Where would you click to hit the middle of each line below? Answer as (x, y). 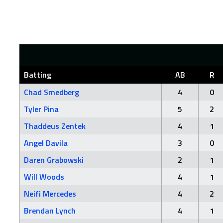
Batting (38, 75)
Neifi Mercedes (50, 194)
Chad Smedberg (52, 92)
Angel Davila (46, 143)
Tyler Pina (41, 109)
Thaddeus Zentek (55, 126)
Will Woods (44, 177)
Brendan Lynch (50, 211)
